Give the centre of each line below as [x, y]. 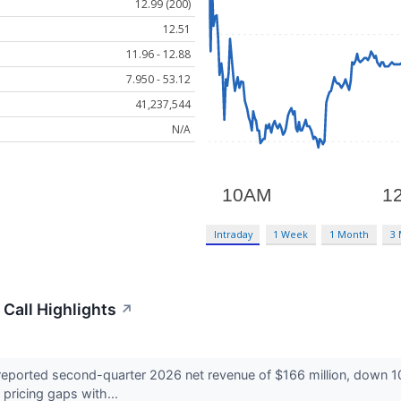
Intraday [233, 235]
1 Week [291, 235]
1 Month [350, 235]
